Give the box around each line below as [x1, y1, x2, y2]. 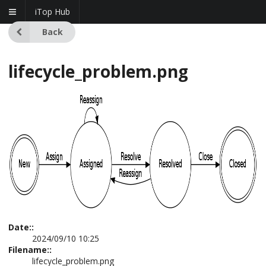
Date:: [8, 221, 34, 233]
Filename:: [8, 244, 52, 255]
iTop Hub [35, 6, 70, 17]
